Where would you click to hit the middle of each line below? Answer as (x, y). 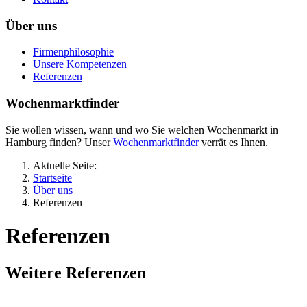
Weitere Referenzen (76, 272)
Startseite (52, 177)
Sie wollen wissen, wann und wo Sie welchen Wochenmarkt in (142, 130)
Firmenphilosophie (73, 52)
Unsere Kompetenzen (80, 64)
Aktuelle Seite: (67, 165)
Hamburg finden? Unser (59, 142)
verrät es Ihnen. (233, 142)
